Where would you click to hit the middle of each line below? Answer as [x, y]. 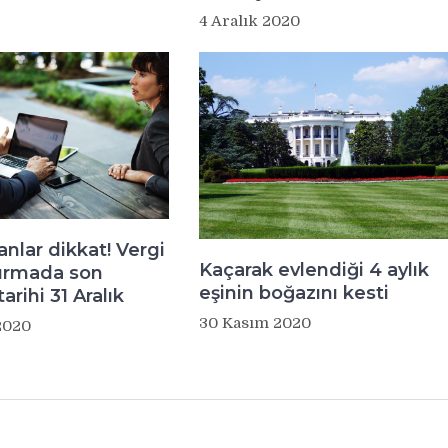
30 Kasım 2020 [254, 323]
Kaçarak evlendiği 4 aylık [313, 270]
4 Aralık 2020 [249, 21]
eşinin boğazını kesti [293, 293]
